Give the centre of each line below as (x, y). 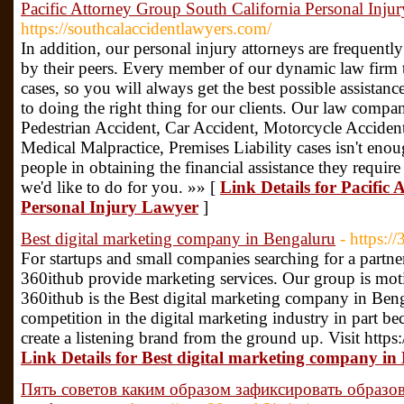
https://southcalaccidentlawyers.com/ (146, 28)
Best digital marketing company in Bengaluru (178, 239)
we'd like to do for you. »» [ (120, 187)
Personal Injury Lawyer (110, 207)
